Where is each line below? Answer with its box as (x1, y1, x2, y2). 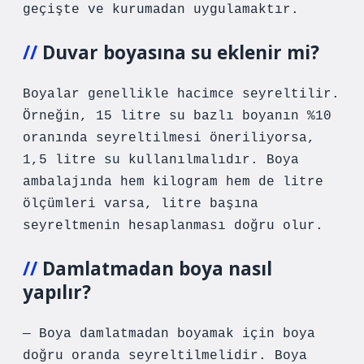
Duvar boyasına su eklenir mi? (42, 40, 319, 65)
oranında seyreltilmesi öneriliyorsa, (23, 131, 315, 145)
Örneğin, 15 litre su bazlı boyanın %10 (23, 109, 331, 123)
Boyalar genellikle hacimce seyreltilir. (23, 87, 340, 102)
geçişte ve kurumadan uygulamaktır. (23, 2, 299, 17)
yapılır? (23, 279, 91, 305)
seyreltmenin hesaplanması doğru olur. (23, 219, 323, 233)
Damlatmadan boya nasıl (42, 256, 272, 281)
